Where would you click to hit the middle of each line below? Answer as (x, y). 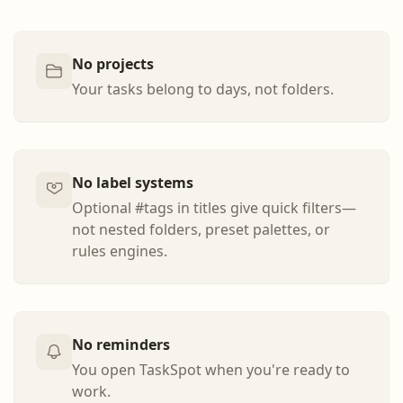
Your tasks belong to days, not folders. (203, 89)
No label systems (133, 183)
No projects (113, 64)
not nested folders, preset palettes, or (201, 229)
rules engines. (120, 251)
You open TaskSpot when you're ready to (211, 370)
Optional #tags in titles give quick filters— (214, 208)
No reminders (121, 345)
